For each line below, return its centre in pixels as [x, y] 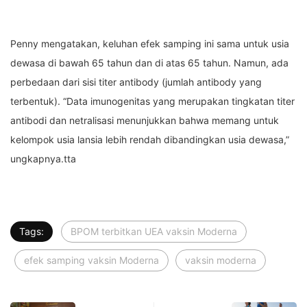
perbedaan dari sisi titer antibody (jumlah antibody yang [136, 82]
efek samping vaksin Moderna [91, 260]
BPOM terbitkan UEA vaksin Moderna [154, 232]
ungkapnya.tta [43, 159]
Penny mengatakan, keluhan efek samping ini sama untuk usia [150, 44]
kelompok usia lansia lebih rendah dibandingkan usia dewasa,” [150, 140]
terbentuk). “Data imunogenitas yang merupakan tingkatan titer [152, 101]
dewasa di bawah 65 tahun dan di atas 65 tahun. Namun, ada [149, 63]
